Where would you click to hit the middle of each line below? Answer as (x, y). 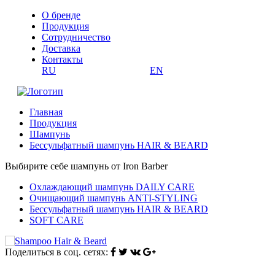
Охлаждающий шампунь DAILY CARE (112, 187)
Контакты (62, 59)
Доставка (61, 48)
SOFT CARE (56, 220)
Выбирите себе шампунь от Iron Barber (86, 166)
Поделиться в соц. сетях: (56, 252)
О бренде (61, 15)
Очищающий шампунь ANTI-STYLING (114, 198)
